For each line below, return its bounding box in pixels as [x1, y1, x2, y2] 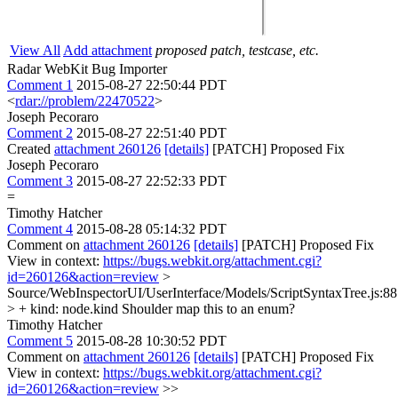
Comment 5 [7, 332, 73, 348]
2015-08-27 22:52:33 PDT [76, 172, 227, 188]
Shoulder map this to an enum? [118, 300, 295, 316]
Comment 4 [7, 220, 73, 236]
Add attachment [63, 42, 152, 58]
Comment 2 [7, 124, 73, 140]
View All [10, 42, 60, 58]
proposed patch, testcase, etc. [155, 42, 319, 58]
